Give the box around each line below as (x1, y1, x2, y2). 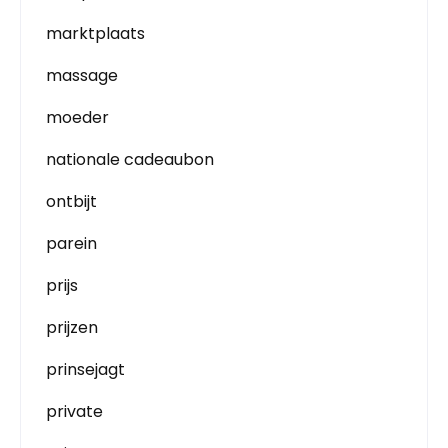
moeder (46, 106, 109, 129)
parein (46, 232, 97, 255)
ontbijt (46, 190, 97, 213)
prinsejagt (46, 358, 125, 381)
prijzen (46, 316, 98, 339)
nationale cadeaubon (46, 148, 214, 171)
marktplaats (46, 22, 145, 45)
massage (46, 64, 118, 87)
